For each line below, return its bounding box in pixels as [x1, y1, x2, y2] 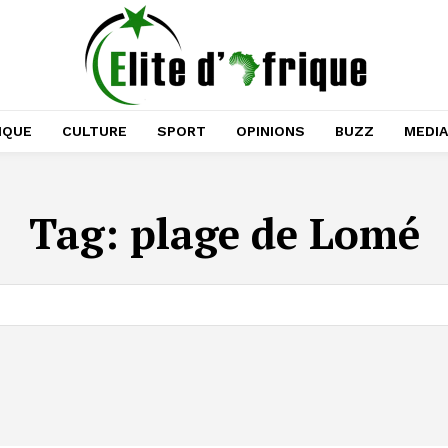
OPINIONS [236, 123, 305, 139]
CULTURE [62, 123, 127, 139]
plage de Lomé [129, 205, 420, 261]
